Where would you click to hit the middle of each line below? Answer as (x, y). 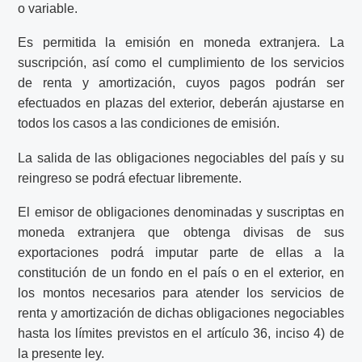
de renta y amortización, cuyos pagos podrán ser (181, 83)
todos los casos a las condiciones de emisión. (149, 124)
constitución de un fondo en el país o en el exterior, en (181, 273)
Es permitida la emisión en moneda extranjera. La (181, 43)
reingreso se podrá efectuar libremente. (130, 178)
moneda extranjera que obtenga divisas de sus (181, 233)
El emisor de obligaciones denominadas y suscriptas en (181, 213)
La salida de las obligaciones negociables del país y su (181, 158)
